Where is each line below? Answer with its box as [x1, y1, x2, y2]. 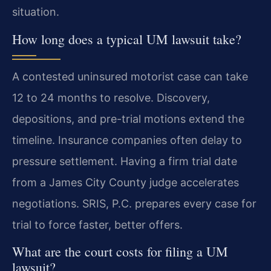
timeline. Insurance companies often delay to [12, 133, 242, 146]
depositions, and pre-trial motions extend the [12, 112, 244, 125]
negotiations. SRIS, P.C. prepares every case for [12, 197, 256, 210]
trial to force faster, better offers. [12, 218, 183, 231]
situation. [12, 5, 59, 19]
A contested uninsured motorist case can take [12, 70, 248, 83]
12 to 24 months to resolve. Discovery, [12, 91, 210, 104]
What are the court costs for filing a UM [12, 243, 228, 261]
